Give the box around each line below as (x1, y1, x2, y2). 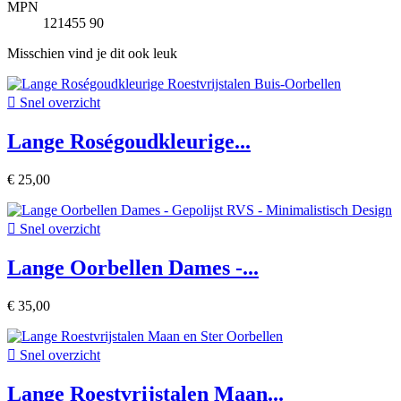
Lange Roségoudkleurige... (7, 130, 251, 154)
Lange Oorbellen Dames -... (7, 256, 259, 280)
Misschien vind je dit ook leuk (7, 46, 177, 62)
